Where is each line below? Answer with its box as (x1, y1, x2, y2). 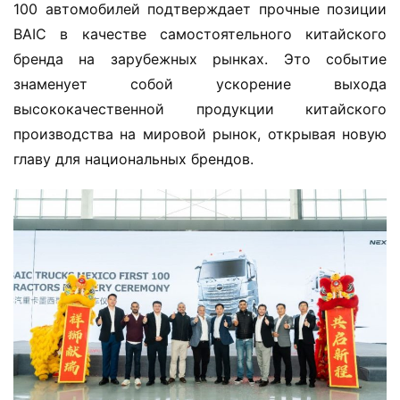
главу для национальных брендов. (13, 150, 254, 168)
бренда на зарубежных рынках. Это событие (13, 50, 387, 68)
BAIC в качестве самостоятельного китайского (13, 25, 387, 43)
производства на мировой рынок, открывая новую (13, 125, 387, 143)
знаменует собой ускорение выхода (13, 75, 387, 93)
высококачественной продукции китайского (13, 100, 387, 118)
